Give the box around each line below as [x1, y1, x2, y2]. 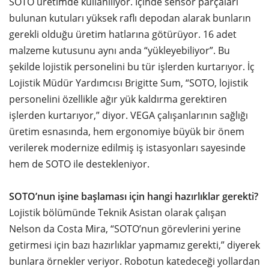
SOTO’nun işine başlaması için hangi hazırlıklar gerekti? [9, 190, 258, 204]
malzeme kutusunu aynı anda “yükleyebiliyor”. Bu [9, 44, 230, 58]
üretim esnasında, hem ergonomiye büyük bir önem [9, 125, 244, 139]
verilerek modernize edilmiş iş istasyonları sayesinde [9, 141, 246, 155]
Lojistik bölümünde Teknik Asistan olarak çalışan [9, 206, 226, 220]
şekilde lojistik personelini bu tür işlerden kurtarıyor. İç [9, 60, 255, 74]
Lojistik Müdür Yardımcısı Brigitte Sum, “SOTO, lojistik [9, 76, 248, 90]
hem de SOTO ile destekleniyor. [9, 157, 150, 171]
